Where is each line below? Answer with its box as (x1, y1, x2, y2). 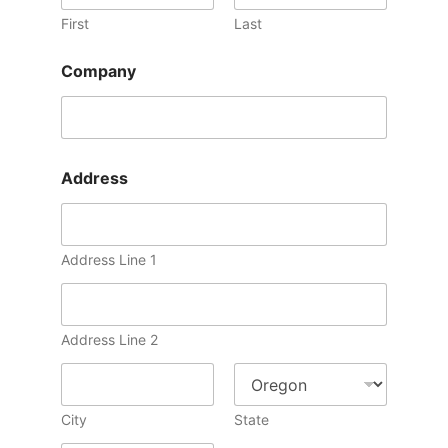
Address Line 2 (61, 331, 158, 349)
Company (61, 61, 136, 82)
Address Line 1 (61, 251, 157, 269)
